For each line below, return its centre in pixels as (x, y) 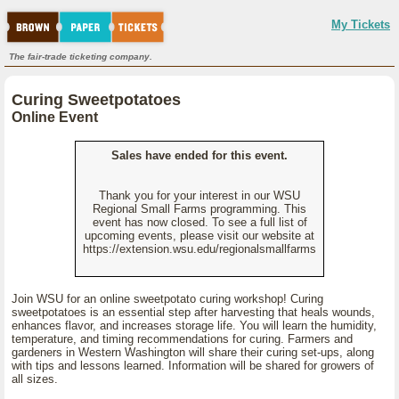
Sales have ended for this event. (199, 155)
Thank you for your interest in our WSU (199, 195)
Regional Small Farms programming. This (199, 209)
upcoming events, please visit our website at (199, 236)
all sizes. (35, 379)
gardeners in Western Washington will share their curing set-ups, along (193, 352)
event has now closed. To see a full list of (199, 222)
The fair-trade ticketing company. (81, 57)
